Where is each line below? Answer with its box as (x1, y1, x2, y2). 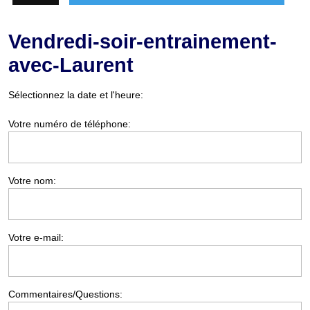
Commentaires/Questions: (8, 289, 122, 300)
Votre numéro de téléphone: (8, 118, 131, 129)
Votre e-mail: (8, 232, 64, 243)
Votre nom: (8, 175, 56, 186)
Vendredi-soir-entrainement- (8, 30, 277, 53)
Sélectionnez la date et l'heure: (8, 89, 143, 100)
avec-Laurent (8, 54, 134, 76)
